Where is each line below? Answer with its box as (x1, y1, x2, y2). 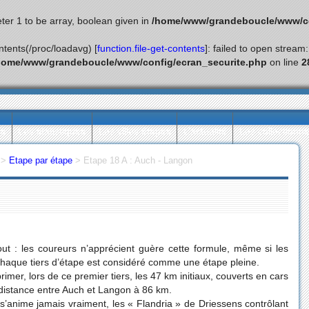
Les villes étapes (98, 126, 171, 137)
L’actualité (183, 126, 227, 137)
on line (266, 57, 301, 68)
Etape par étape (9, 155, 73, 166)
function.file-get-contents (97, 43, 205, 54)
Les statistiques (18, 126, 86, 137)
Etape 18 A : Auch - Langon (83, 155, 193, 166)
